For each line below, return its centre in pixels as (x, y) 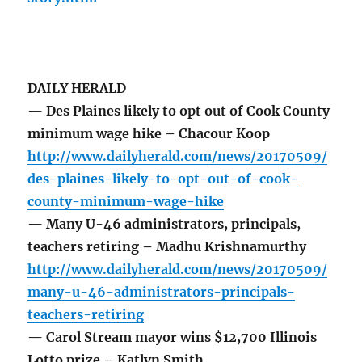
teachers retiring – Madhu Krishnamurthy (167, 247)
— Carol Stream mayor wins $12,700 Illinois (173, 337)
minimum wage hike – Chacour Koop (149, 134)
